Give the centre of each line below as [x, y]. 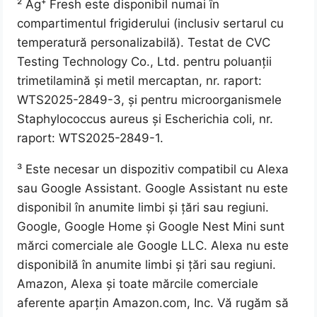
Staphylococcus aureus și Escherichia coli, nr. [145, 119]
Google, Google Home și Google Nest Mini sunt [151, 227]
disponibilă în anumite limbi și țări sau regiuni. [147, 265]
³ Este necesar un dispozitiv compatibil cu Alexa [153, 169]
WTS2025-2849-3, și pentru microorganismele [150, 100]
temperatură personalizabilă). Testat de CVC [144, 43]
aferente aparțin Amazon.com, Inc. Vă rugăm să [153, 303]
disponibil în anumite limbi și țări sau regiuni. [143, 208]
